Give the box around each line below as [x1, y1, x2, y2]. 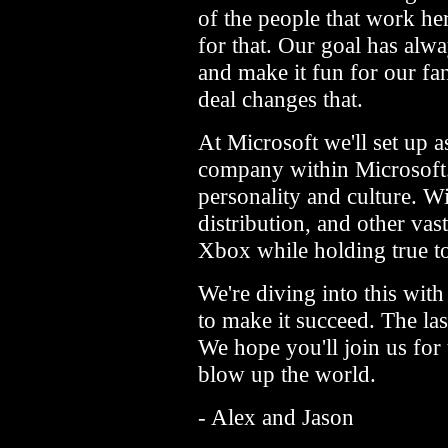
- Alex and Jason [198, 404, 354, 430]
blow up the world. [198, 361, 376, 387]
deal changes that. [198, 86, 363, 112]
